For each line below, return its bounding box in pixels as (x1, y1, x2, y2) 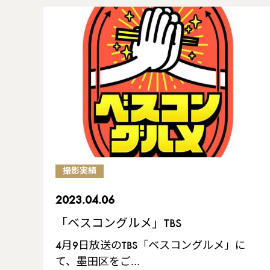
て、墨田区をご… (55, 257, 140, 268)
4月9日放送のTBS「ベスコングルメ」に (55, 240, 246, 252)
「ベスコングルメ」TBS (55, 218, 181, 230)
